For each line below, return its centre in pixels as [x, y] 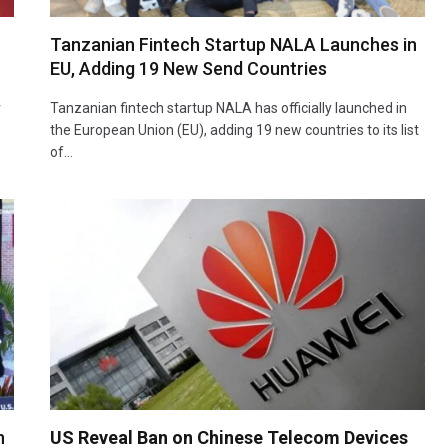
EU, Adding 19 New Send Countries [188, 68]
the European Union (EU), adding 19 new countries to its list [234, 129]
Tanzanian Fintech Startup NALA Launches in [233, 44]
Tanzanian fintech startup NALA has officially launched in [228, 107]
